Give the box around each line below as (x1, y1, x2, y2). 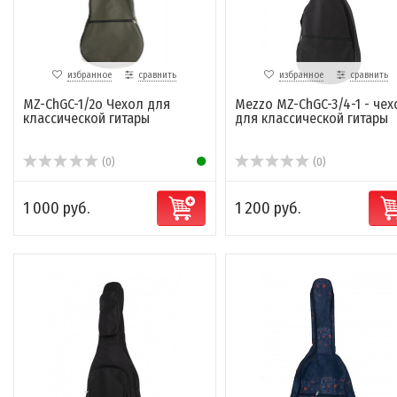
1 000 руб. (23, 198, 90, 219)
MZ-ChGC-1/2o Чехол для (23, 96, 170, 113)
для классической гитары (234, 110, 388, 128)
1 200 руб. (234, 198, 300, 219)
